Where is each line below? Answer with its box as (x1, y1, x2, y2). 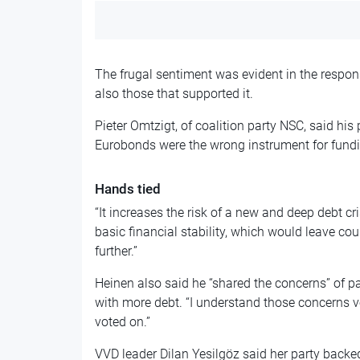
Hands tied (94, 180, 161, 197)
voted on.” (94, 313, 150, 329)
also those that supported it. (94, 85, 253, 101)
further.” (94, 243, 137, 259)
